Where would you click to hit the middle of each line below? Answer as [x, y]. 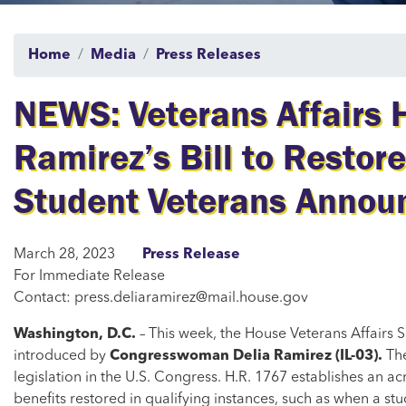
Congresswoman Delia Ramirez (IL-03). [248, 357]
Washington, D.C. [77, 335]
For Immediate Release [89, 277]
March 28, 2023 [64, 255]
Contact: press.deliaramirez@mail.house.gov [161, 299]
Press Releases [208, 56]
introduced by [62, 357]
